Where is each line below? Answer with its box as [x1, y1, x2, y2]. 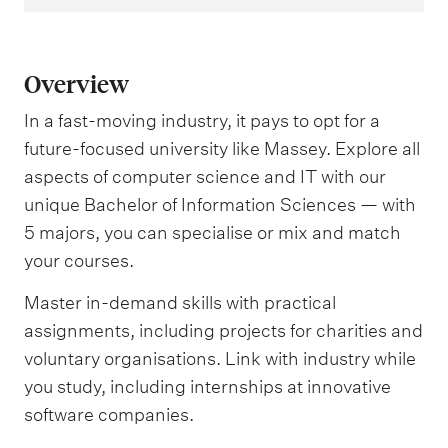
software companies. [24, 403, 194, 425]
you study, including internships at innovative [24, 375, 391, 397]
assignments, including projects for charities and [24, 319, 423, 341]
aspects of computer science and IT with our [24, 166, 386, 188]
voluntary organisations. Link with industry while [24, 347, 416, 369]
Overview [24, 68, 129, 100]
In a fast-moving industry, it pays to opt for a [24, 110, 380, 132]
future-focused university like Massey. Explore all [24, 138, 420, 160]
